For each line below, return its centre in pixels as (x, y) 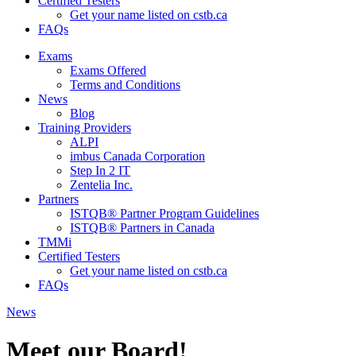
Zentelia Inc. (101, 185)
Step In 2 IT (100, 170)
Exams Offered (108, 70)
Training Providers (85, 128)
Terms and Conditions (125, 85)
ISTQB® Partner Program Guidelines (164, 213)
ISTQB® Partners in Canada (142, 228)
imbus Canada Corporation (137, 156)
